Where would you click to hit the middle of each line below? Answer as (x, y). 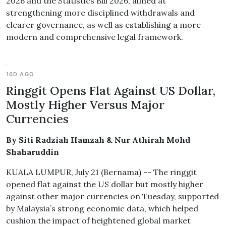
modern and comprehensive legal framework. (95, 37)
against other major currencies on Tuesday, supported (112, 196)
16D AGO (20, 74)
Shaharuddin (33, 152)
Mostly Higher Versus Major (85, 104)
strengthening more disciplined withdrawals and (100, 13)
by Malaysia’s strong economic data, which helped (102, 208)
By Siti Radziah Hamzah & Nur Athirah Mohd (98, 140)
